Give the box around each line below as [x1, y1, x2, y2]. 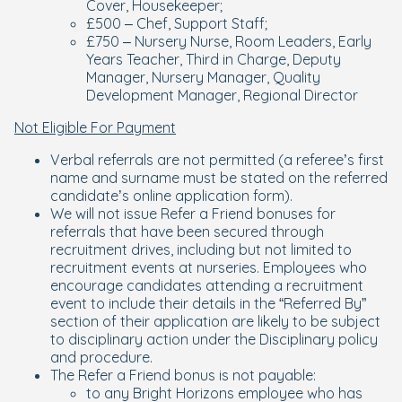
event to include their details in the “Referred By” [50, 294, 366, 312]
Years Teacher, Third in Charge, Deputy [86, 50, 341, 68]
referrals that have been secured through [50, 223, 324, 240]
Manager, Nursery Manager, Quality [86, 68, 320, 86]
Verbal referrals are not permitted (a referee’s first [50, 151, 384, 169]
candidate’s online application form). [50, 187, 293, 205]
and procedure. [50, 348, 153, 366]
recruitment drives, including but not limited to [50, 240, 352, 258]
